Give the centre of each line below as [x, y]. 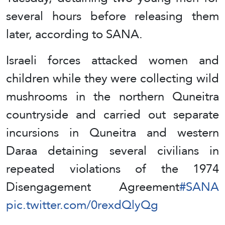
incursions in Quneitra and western [113, 133]
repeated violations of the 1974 [113, 169]
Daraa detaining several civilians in [113, 151]
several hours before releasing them [113, 16]
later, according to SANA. [74, 34]
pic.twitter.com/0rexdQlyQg [82, 205]
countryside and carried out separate [113, 115]
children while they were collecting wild [113, 78]
